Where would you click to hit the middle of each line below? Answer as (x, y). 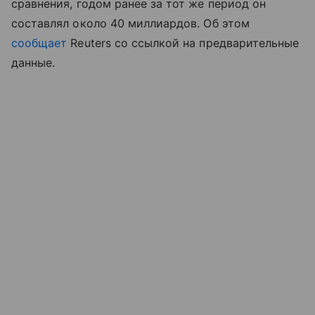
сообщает (39, 43)
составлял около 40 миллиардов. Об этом (130, 24)
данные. (33, 63)
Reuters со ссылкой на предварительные (183, 43)
